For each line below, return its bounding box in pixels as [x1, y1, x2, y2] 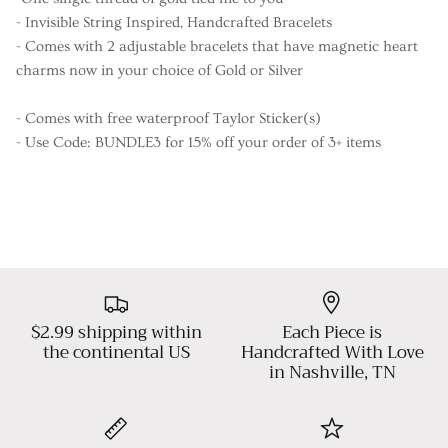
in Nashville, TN [268, 358, 396, 388]
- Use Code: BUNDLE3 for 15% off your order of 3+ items [16, 134, 381, 152]
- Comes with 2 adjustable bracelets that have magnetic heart [16, 38, 418, 56]
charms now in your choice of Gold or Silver [16, 62, 303, 80]
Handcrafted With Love [240, 338, 424, 368]
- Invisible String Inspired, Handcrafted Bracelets [16, 14, 332, 32]
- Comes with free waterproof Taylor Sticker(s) [16, 110, 321, 128]
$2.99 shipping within [30, 318, 202, 348]
